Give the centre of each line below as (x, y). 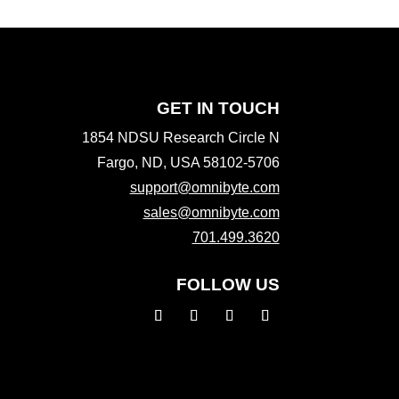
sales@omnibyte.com (211, 212)
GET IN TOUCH (218, 108)
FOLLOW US (228, 285)
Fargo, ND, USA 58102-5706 (188, 162)
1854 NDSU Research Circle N (180, 137)
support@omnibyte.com (204, 187)
